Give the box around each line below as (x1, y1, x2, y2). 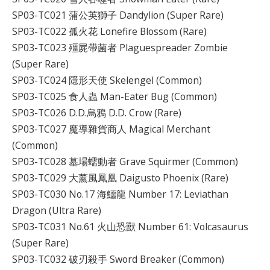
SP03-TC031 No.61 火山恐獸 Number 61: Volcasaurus (12, 220, 248, 234)
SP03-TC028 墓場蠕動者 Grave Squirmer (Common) (12, 155, 238, 169)
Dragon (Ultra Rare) (12, 204, 101, 218)
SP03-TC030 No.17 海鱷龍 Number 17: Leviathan (12, 187, 228, 201)
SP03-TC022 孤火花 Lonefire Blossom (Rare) (12, 25, 207, 39)
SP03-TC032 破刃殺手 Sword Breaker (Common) (12, 253, 224, 266)
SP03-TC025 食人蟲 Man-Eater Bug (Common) (12, 90, 217, 104)
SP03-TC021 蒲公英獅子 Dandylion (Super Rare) (12, 8, 224, 22)
